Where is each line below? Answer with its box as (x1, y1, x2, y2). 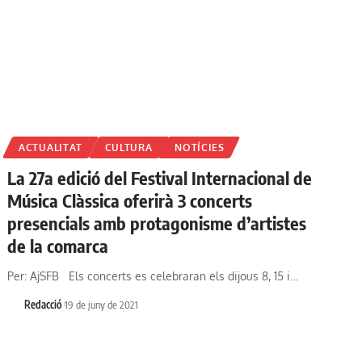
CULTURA (104, 141, 153, 154)
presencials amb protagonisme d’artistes (7, 211, 307, 234)
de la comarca (7, 234, 109, 257)
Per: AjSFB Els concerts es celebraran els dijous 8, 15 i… (7, 268, 299, 283)
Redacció (23, 297, 61, 311)
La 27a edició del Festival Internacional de (7, 166, 313, 189)
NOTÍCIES (175, 141, 225, 154)
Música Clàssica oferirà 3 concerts (7, 188, 253, 212)
